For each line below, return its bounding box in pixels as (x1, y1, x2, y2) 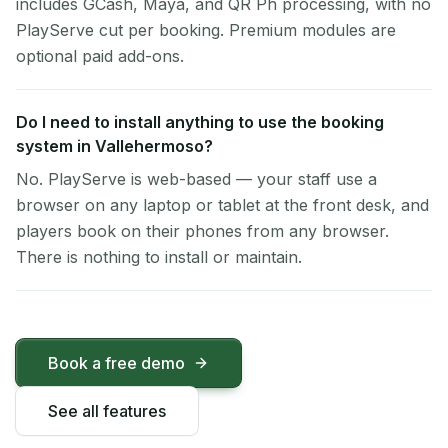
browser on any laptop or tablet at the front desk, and (16, 195, 429, 215)
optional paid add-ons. (16, 46, 184, 66)
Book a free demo (48, 353, 185, 373)
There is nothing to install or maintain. (16, 247, 302, 267)
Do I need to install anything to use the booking (16, 112, 384, 132)
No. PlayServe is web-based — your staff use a (16, 169, 377, 189)
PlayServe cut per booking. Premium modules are (16, 20, 396, 40)
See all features (48, 401, 166, 421)
